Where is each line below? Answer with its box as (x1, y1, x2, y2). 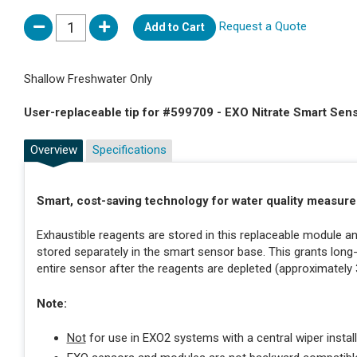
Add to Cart (144, 21, 205, 34)
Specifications (92, 143, 167, 158)
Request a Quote (219, 19, 307, 34)
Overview (29, 143, 77, 158)
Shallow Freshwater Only (24, 72, 152, 87)
